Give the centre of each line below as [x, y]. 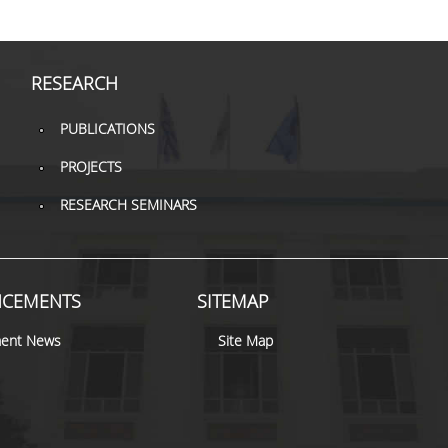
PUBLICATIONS [107, 128]
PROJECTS [90, 166]
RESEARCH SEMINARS [128, 204]
